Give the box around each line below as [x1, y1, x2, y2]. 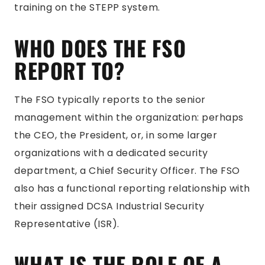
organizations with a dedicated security [14, 146, 208, 160]
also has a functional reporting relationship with [14, 182, 250, 195]
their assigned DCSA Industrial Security [14, 199, 205, 213]
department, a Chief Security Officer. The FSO [14, 164, 240, 177]
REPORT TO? [14, 54, 124, 86]
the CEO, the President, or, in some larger [14, 128, 217, 142]
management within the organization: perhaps [14, 111, 244, 124]
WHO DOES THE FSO [14, 32, 186, 63]
